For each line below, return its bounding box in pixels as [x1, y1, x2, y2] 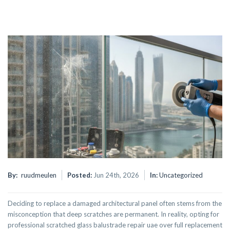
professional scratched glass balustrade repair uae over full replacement [8, 221, 222, 229]
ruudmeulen [21, 171, 56, 179]
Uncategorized [159, 171, 203, 179]
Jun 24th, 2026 [93, 171, 139, 179]
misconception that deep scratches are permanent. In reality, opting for [8, 210, 219, 218]
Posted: [67, 171, 93, 179]
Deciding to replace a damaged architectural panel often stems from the [8, 199, 222, 207]
